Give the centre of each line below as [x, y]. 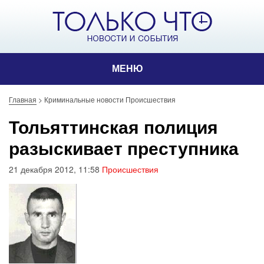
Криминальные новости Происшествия [110, 99]
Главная [23, 99]
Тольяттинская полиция [113, 126]
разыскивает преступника [124, 148]
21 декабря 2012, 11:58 [55, 169]
